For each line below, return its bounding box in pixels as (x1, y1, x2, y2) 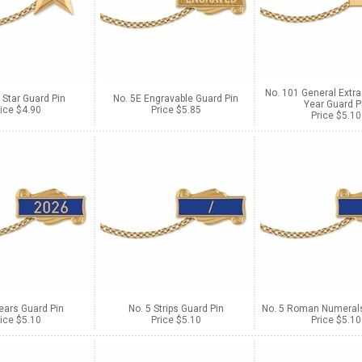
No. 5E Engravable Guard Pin (113, 93, 238, 104)
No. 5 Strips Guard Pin (128, 303, 224, 314)
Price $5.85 (150, 104, 201, 116)
